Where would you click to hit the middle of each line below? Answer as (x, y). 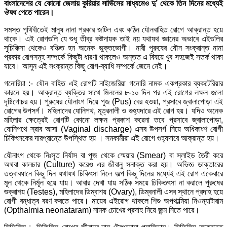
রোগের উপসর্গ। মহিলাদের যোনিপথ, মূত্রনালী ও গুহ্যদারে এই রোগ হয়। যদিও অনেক (113, 110)
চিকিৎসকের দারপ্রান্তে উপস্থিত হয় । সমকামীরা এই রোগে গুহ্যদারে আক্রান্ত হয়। (112, 138)
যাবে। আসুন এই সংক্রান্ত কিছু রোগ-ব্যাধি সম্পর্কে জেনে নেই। (86, 66)
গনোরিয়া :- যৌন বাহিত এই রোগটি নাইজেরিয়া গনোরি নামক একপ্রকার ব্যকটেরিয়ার (113, 83)
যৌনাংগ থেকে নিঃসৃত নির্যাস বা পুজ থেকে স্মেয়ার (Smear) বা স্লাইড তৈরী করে (113, 155)
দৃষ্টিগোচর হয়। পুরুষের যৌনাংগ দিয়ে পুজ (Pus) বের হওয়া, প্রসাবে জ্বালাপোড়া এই (113, 101)
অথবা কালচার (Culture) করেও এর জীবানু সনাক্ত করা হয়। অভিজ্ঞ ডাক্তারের (113, 164)
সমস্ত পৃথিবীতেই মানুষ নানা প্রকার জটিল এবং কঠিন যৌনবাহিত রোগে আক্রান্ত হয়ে (113, 29)
